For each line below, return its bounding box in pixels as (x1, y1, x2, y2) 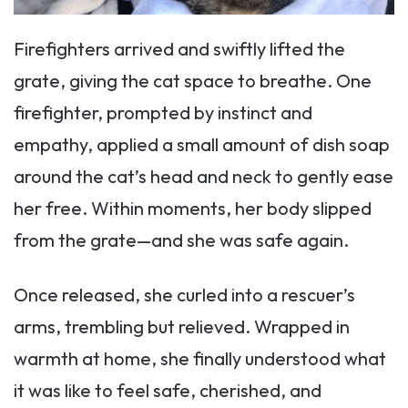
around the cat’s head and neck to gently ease (14, 165, 393, 188)
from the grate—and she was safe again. (14, 229, 349, 251)
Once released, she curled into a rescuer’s (14, 283, 355, 306)
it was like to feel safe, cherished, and (14, 379, 321, 402)
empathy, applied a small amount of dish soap (14, 133, 390, 156)
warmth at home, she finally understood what (14, 347, 386, 370)
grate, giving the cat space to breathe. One (14, 69, 372, 92)
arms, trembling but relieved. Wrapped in (14, 315, 350, 338)
